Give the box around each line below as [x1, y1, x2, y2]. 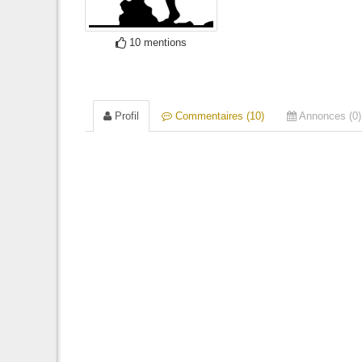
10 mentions [126, 36, 187, 48]
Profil [112, 110, 139, 122]
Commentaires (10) [172, 110, 264, 122]
